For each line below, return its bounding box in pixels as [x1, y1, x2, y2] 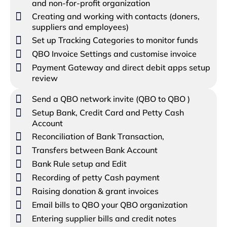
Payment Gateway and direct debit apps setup [31, 62, 210, 72]
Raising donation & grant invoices [31, 186, 159, 197]
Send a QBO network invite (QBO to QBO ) [31, 94, 190, 104]
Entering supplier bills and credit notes [31, 213, 176, 224]
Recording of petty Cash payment [31, 172, 160, 183]
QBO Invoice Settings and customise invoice [31, 49, 197, 59]
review [31, 72, 58, 83]
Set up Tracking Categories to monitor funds [31, 35, 198, 46]
